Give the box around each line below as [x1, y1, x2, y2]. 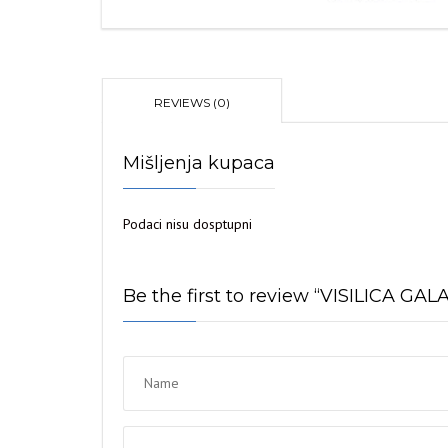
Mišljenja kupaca [123, 152, 275, 174]
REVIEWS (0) [154, 95, 230, 110]
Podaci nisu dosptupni [123, 215, 252, 233]
